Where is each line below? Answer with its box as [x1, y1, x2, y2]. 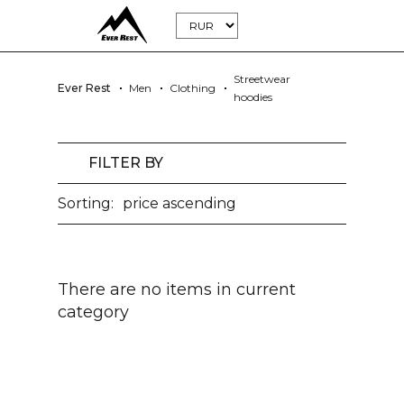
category [58, 302, 129, 322]
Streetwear [234, 72, 290, 86]
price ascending [123, 195, 236, 212]
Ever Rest [58, 81, 111, 95]
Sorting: [58, 195, 114, 212]
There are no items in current [58, 280, 296, 299]
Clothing [170, 81, 216, 95]
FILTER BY [88, 154, 163, 171]
